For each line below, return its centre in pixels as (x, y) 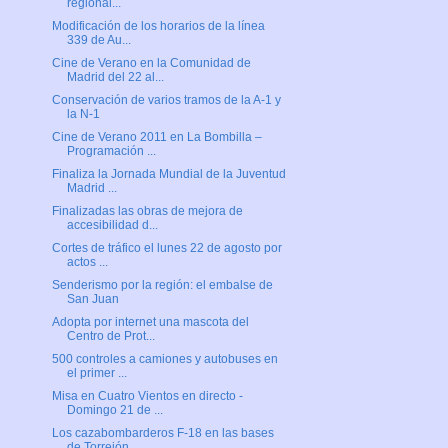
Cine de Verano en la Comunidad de (151, 63)
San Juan (92, 299)
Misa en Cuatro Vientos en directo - (147, 396)
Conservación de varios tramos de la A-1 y (166, 100)
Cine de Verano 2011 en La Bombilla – (156, 137)
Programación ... (111, 151)
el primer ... (96, 373)
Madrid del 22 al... (115, 77)
